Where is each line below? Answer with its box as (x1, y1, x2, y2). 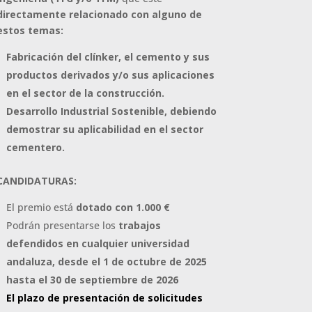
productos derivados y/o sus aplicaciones (6, 68, 214, 81)
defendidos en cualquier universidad (6, 236, 189, 250)
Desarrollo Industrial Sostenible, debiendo (6, 104, 217, 118)
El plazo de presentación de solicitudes (6, 290, 203, 304)
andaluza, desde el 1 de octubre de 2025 (6, 254, 207, 268)
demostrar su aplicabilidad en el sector (6, 122, 203, 136)
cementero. (6, 140, 65, 154)
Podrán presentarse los (6, 218, 116, 232)
